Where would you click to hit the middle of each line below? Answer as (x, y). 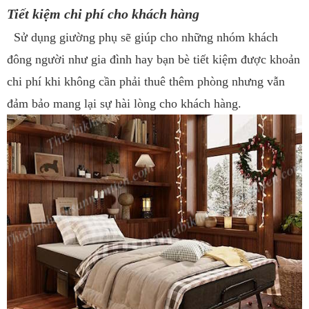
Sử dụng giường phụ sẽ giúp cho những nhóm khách (142, 37)
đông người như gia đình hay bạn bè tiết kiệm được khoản (153, 59)
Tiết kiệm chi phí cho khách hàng (103, 14)
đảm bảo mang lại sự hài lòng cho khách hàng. (124, 103)
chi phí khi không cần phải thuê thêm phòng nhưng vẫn (146, 81)
